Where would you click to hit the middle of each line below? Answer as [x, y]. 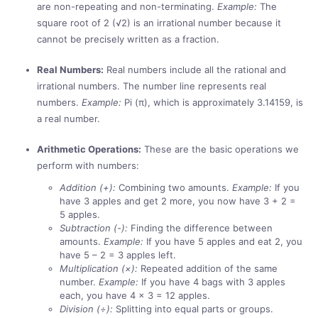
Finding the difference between [200, 227]
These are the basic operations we [220, 149]
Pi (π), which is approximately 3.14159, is [212, 102]
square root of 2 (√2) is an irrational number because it [159, 22]
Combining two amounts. [174, 187]
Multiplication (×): [99, 268]
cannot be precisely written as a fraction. [128, 39]
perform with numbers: [88, 165]
